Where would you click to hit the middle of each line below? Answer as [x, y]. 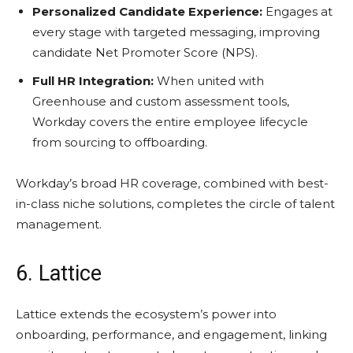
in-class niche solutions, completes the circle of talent [175, 203]
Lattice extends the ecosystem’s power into [146, 314]
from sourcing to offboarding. [120, 142]
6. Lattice [59, 273]
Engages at [297, 11]
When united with [209, 80]
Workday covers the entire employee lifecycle [170, 121]
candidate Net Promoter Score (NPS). [145, 52]
